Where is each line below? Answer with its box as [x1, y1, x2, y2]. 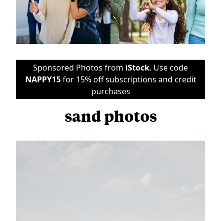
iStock [125, 62, 149, 73]
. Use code [149, 62, 188, 73]
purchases [91, 85, 130, 97]
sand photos [64, 106, 157, 125]
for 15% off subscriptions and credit [60, 74, 196, 85]
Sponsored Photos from [33, 62, 125, 73]
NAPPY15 [25, 74, 61, 85]
